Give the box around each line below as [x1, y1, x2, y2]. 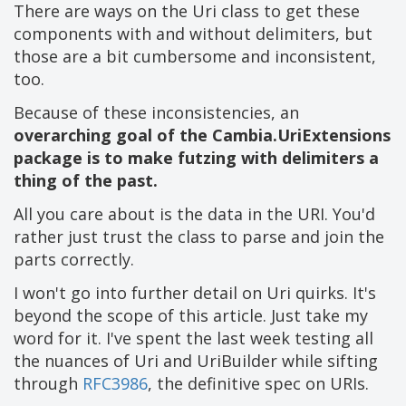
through [14, 372, 82, 395]
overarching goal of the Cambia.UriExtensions [14, 124, 391, 147]
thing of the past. [14, 169, 158, 192]
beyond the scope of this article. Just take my [14, 304, 368, 327]
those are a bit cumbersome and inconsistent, [14, 45, 376, 68]
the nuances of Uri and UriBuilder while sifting [14, 350, 378, 372]
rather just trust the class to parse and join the [14, 226, 384, 248]
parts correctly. [14, 248, 134, 271]
